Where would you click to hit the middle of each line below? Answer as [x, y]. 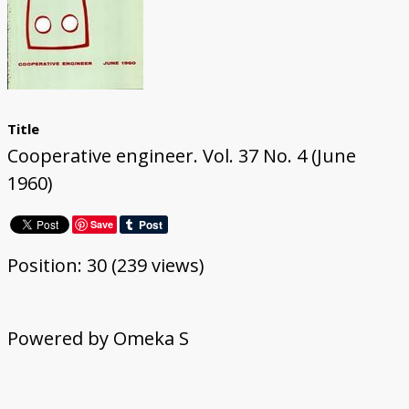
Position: [47, 265]
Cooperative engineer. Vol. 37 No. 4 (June [181, 155]
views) [175, 265]
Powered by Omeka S [98, 338]
